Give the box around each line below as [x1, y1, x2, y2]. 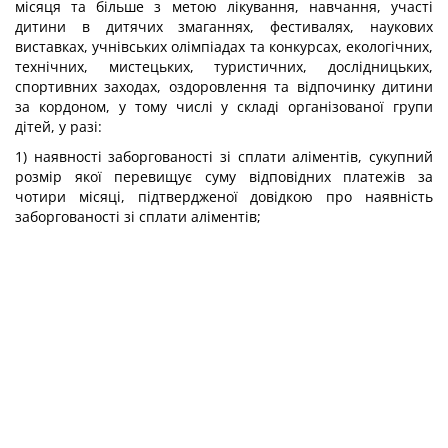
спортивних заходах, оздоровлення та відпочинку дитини [15, 77, 433, 96]
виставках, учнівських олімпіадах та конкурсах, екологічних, [15, 37, 433, 56]
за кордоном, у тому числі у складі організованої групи [15, 97, 433, 116]
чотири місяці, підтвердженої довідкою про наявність [15, 187, 433, 206]
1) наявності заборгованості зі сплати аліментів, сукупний [15, 147, 433, 166]
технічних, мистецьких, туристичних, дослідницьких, [15, 57, 433, 76]
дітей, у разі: [15, 117, 102, 136]
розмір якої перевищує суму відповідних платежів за [15, 167, 433, 186]
